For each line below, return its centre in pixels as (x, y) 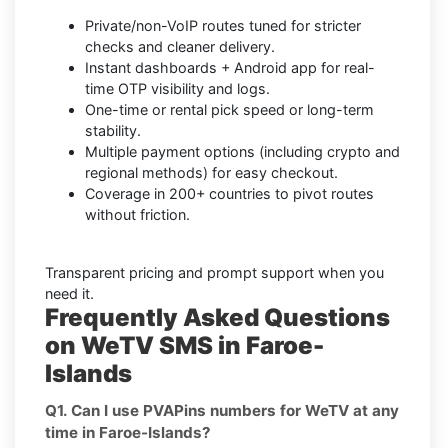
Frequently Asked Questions (217, 318)
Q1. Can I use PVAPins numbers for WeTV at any (222, 411)
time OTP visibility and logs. (177, 89)
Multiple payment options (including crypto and (242, 152)
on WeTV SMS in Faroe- (184, 346)
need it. (69, 294)
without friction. (137, 215)
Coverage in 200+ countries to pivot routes (229, 194)
